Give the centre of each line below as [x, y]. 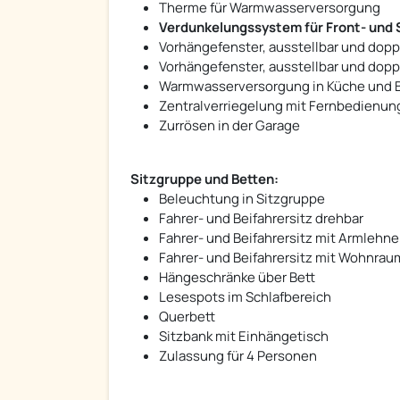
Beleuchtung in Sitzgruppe [242, 199]
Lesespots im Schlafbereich [245, 297]
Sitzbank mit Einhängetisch [244, 337]
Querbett [187, 317]
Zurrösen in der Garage [229, 126]
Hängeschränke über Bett [237, 278]
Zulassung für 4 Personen [238, 356]
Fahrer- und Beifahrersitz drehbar [261, 219]
